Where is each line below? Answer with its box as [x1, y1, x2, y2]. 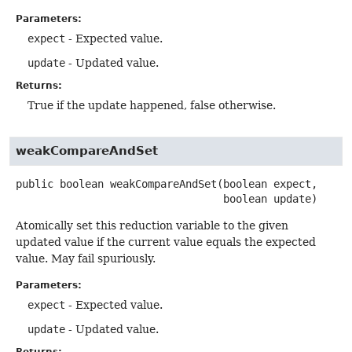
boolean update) [223, 192, 317, 206]
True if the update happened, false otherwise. [27, 99, 276, 112]
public [16, 178, 53, 191]
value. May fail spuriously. [16, 252, 156, 266]
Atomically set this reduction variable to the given [16, 219, 288, 233]
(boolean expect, [217, 178, 317, 191]
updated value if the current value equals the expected [16, 236, 316, 249]
